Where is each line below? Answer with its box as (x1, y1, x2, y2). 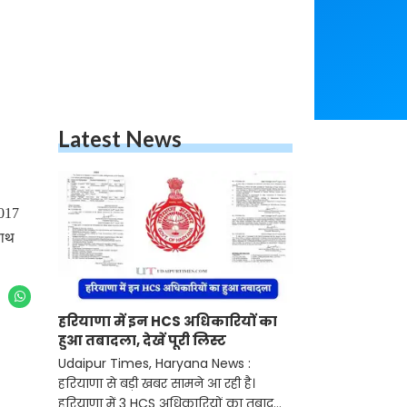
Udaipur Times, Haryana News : (58, 354, 251, 373)
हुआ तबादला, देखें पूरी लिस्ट (58, 331, 226, 351)
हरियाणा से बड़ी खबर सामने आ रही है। (58, 374, 255, 393)
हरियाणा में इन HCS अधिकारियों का (58, 312, 277, 332)
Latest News (58, 125, 182, 152)
